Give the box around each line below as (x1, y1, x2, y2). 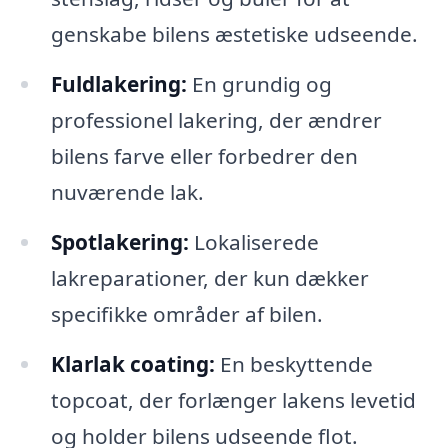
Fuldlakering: (50, 69, 187, 98)
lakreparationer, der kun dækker (50, 263, 369, 292)
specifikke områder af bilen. (50, 299, 323, 328)
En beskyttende (214, 349, 373, 378)
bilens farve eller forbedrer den (50, 141, 358, 170)
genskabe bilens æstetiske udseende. (50, 19, 418, 48)
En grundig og (186, 69, 332, 98)
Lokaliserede (188, 227, 319, 256)
